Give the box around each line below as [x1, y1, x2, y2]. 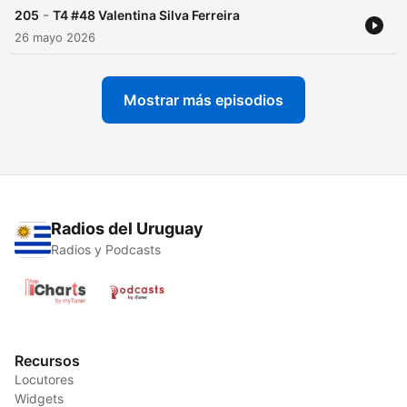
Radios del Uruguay [51, 219, 203, 239]
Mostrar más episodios [124, 91, 283, 110]
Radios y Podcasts [51, 242, 161, 258]
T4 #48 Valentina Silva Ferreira [53, 7, 240, 24]
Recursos [15, 352, 80, 371]
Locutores [15, 372, 74, 388]
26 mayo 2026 [15, 30, 95, 45]
